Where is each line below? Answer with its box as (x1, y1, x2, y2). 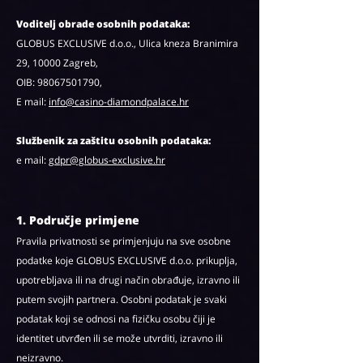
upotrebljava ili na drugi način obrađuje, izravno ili (16, 273, 240, 287)
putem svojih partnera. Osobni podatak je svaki (16, 293, 227, 306)
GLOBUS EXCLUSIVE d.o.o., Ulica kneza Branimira (16, 36, 238, 50)
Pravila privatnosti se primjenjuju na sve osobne (16, 234, 231, 248)
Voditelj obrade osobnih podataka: (16, 17, 190, 31)
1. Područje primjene (16, 212, 139, 228)
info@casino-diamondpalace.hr (49, 95, 189, 109)
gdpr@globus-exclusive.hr (49, 153, 165, 167)
